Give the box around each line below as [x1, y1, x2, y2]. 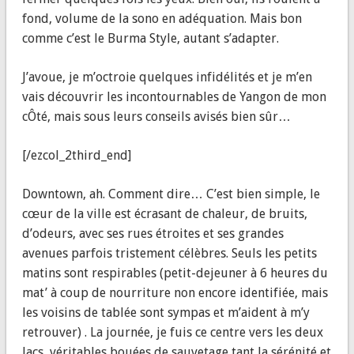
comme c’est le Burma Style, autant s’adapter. [21, 31, 279, 47]
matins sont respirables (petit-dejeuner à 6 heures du [21, 265, 328, 281]
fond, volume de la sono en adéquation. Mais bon [21, 11, 302, 27]
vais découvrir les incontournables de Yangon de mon [21, 89, 326, 105]
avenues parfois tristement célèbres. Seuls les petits [21, 246, 317, 262]
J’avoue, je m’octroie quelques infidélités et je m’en [21, 70, 312, 85]
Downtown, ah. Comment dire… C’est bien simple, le [21, 186, 320, 202]
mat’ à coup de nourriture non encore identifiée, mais [21, 285, 328, 301]
